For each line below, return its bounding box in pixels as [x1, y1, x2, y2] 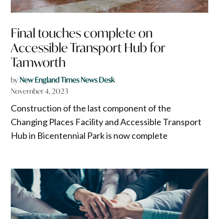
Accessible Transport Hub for [11, 39, 165, 56]
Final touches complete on [11, 24, 153, 41]
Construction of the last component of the [11, 102, 172, 113]
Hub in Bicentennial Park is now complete [11, 130, 168, 141]
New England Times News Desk [20, 75, 115, 85]
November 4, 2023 [11, 86, 68, 96]
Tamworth [11, 54, 66, 70]
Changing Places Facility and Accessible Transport [11, 116, 202, 127]
